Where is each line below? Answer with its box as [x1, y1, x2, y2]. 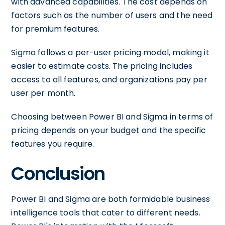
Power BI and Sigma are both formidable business [11, 193, 210, 205]
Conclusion [11, 161, 105, 186]
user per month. [11, 87, 76, 99]
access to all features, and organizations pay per [11, 74, 207, 85]
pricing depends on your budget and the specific [11, 125, 206, 136]
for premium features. [11, 23, 100, 35]
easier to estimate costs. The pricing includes [11, 60, 193, 72]
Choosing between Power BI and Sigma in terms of [11, 111, 213, 123]
